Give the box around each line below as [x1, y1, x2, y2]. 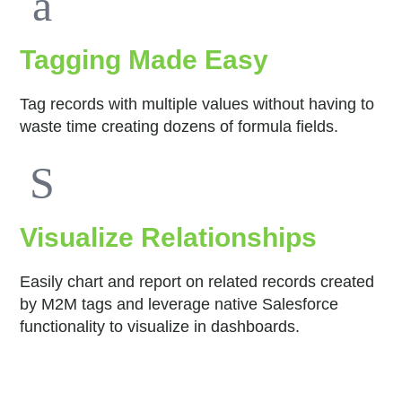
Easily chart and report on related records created [20, 272, 375, 291]
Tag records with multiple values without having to [20, 94, 375, 113]
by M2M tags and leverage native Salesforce [20, 294, 339, 313]
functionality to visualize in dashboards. [20, 317, 301, 336]
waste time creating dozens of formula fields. [20, 117, 339, 135]
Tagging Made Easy [20, 44, 269, 74]
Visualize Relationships [20, 222, 318, 252]
